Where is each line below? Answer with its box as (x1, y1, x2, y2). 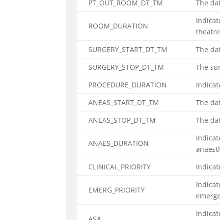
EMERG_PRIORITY (88, 185, 145, 194)
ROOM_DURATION (88, 21, 149, 30)
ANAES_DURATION (88, 138, 149, 148)
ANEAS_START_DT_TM (88, 98, 160, 107)
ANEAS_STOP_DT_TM (88, 115, 156, 125)
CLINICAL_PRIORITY (88, 162, 151, 171)
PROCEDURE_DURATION (88, 80, 167, 89)
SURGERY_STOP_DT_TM (88, 62, 165, 72)
